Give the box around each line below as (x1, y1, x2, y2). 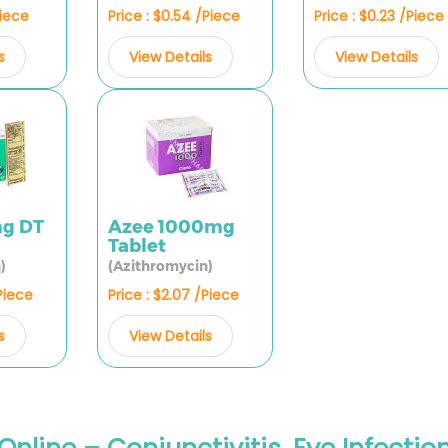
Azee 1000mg (107, 216, 235, 238)
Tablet (107, 235, 166, 257)
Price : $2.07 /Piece (107, 285, 239, 305)
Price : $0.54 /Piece (107, 6, 240, 26)
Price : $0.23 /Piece (313, 6, 444, 26)
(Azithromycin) (107, 258, 213, 274)
